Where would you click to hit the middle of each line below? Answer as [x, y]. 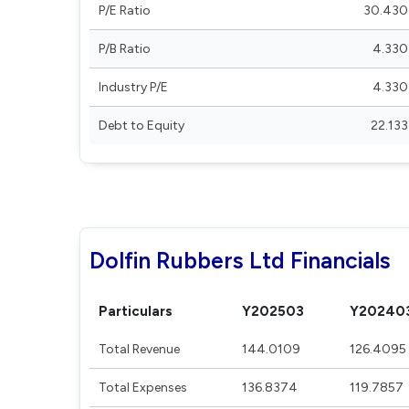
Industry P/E [133, 87]
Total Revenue [139, 349]
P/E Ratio [125, 10]
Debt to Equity [142, 126]
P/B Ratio [125, 49]
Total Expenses [143, 388]
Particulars [136, 311]
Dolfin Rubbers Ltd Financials [240, 260]
